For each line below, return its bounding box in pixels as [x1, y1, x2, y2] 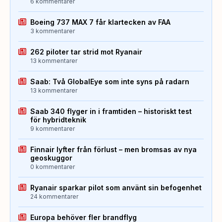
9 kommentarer [30, 124, 75, 132]
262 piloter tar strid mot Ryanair [30, 47, 142, 56]
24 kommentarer [30, 192, 78, 200]
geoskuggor [30, 153, 72, 162]
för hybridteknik [30, 115, 86, 124]
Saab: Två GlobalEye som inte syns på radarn [30, 77, 189, 86]
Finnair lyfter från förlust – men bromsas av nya [30, 145, 197, 154]
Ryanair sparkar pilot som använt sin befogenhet [30, 183, 202, 192]
